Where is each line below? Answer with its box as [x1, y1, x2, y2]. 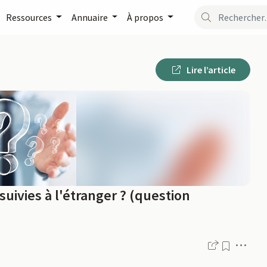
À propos [127, 11, 166, 23]
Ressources [6, 11, 54, 23]
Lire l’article [185, 64, 235, 76]
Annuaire [71, 11, 110, 23]
